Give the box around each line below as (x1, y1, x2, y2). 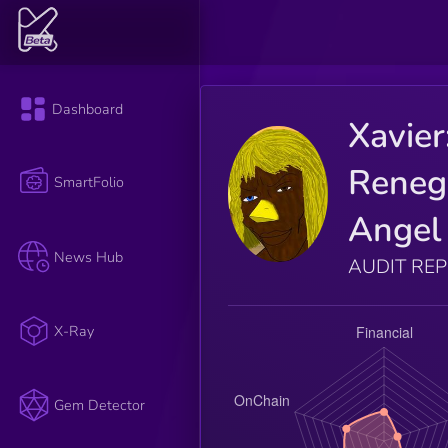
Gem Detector (54, 395, 146, 416)
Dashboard (52, 99, 124, 120)
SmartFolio (54, 172, 125, 193)
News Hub (54, 246, 124, 267)
